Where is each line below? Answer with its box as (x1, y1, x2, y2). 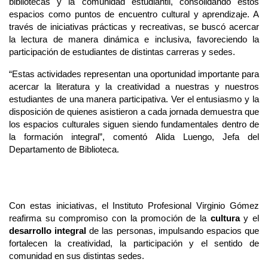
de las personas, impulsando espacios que (86, 226, 260, 236)
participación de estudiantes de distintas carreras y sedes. (9, 47, 235, 57)
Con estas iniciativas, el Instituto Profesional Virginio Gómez (9, 201, 259, 211)
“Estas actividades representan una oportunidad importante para (9, 69, 259, 80)
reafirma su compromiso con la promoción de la (9, 214, 211, 224)
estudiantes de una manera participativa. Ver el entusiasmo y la (9, 95, 259, 105)
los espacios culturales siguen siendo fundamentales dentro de (9, 120, 259, 130)
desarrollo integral (9, 226, 87, 236)
